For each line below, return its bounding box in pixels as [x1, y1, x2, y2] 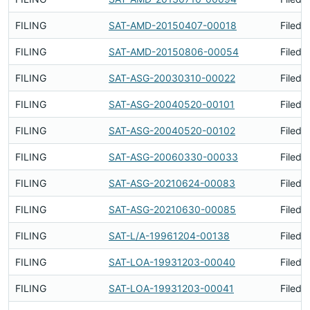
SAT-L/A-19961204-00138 [109, 230, 230, 241]
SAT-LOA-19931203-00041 [109, 282, 234, 294]
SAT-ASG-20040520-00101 [109, 98, 235, 110]
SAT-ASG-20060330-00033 [109, 151, 238, 163]
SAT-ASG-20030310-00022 [109, 72, 235, 84]
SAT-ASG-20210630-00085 [109, 203, 236, 215]
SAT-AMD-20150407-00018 [109, 19, 237, 31]
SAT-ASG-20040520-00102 [109, 125, 235, 136]
